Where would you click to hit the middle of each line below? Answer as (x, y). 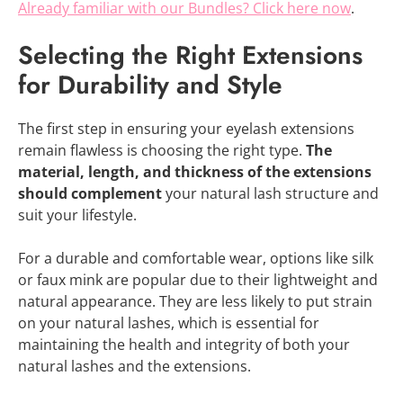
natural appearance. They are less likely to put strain (195, 301)
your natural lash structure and (270, 193)
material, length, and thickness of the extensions (195, 171)
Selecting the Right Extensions (190, 55)
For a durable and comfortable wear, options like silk (196, 258)
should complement (90, 193)
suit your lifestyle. (77, 215)
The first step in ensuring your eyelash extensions (186, 128)
